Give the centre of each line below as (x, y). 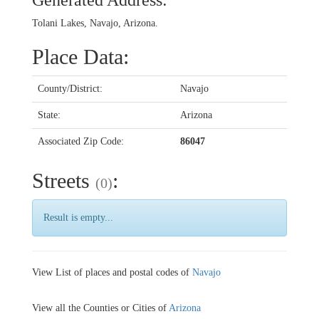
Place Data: (80, 57)
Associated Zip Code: (81, 142)
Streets (64, 181)
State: (49, 115)
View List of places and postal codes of (112, 273)
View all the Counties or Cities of (100, 308)
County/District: (70, 89)
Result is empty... (78, 218)
